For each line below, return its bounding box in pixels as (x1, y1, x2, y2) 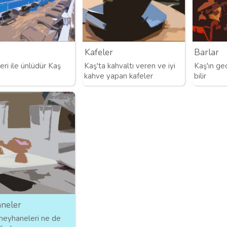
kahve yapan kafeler (84, 71, 154, 82)
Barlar (194, 47, 219, 59)
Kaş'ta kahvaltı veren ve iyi (84, 61, 176, 71)
